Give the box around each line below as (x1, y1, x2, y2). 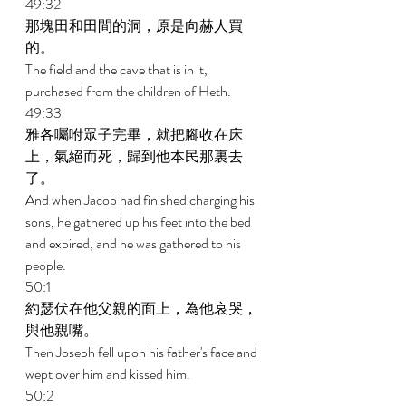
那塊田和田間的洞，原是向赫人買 (25, 15, 243, 36)
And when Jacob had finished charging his (25, 189, 257, 210)
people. (25, 255, 69, 275)
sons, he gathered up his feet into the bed (25, 211, 254, 232)
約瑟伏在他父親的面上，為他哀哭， (25, 298, 257, 319)
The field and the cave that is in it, (25, 59, 210, 80)
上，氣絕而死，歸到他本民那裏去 (25, 146, 243, 167)
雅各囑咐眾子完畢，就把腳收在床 (25, 124, 243, 145)
